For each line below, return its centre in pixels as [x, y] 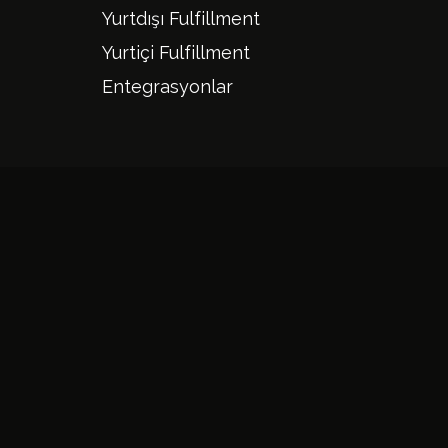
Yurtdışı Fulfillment [181, 18]
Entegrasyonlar [167, 86]
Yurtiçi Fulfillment [176, 52]
